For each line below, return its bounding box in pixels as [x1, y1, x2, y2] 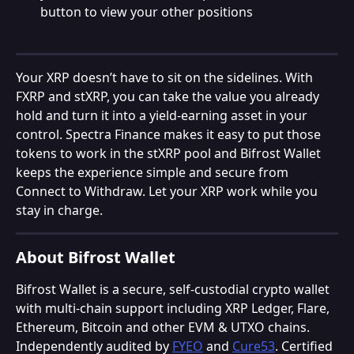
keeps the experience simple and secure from [16, 163, 292, 181]
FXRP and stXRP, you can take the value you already [16, 87, 322, 105]
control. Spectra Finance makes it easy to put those [16, 125, 324, 143]
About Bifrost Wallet [16, 246, 175, 268]
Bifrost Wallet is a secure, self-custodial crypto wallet [16, 280, 333, 298]
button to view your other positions [40, 2, 253, 21]
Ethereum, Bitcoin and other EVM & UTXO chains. [16, 318, 313, 336]
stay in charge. [16, 201, 103, 219]
